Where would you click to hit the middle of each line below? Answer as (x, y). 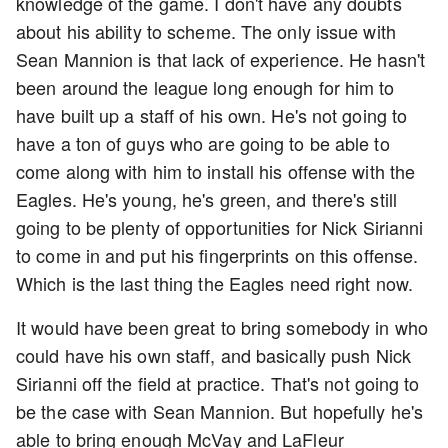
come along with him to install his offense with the (216, 171)
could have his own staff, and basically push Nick (213, 355)
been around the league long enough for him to (205, 87)
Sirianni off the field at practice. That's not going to (218, 383)
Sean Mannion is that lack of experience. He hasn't (221, 59)
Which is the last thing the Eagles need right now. (217, 283)
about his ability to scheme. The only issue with (206, 31)
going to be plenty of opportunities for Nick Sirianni (220, 227)
